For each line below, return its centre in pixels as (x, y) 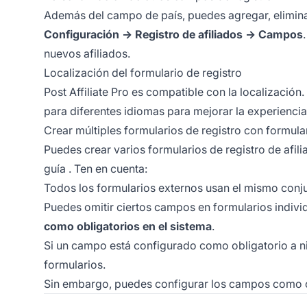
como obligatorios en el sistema (128, 226)
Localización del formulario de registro (143, 73)
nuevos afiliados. (87, 54)
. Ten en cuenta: (107, 169)
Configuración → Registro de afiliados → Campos (173, 35)
